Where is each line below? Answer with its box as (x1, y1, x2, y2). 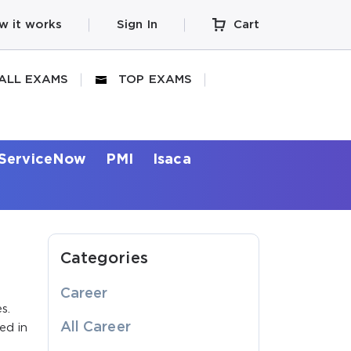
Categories (60, 251, 148, 266)
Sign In (117, 19, 157, 30)
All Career (60, 320, 131, 334)
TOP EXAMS (118, 74, 192, 85)
